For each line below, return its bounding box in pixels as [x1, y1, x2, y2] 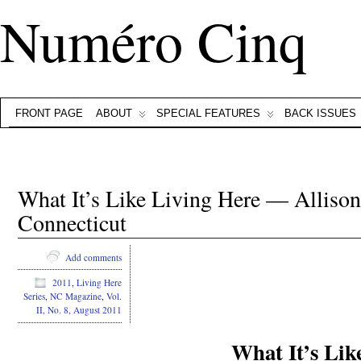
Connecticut [18, 207, 127, 238]
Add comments [65, 251, 122, 263]
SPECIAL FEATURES [156, 107, 260, 119]
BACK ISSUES [284, 107, 356, 119]
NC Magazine [50, 290, 102, 303]
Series [23, 290, 45, 303]
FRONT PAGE [15, 107, 83, 119]
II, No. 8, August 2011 [36, 304, 122, 317]
